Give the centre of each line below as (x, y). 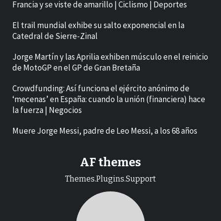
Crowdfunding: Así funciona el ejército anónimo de (101, 89)
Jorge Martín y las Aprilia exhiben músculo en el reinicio (110, 57)
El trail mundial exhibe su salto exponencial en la (98, 25)
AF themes (110, 163)
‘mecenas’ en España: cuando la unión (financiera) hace (109, 99)
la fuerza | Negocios (47, 110)
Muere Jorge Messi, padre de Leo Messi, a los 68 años (105, 131)
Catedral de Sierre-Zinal (55, 36)
